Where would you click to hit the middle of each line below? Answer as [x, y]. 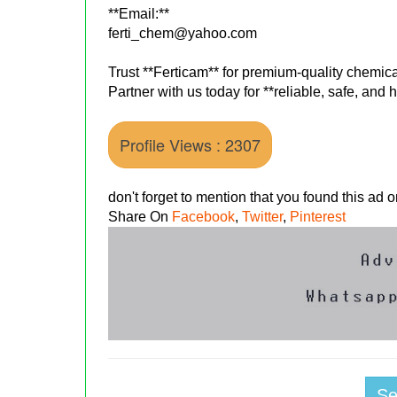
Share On [140, 216]
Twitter [263, 216]
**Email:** [139, 13]
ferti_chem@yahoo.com [183, 33]
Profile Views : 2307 [191, 144]
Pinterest [318, 216]
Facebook [204, 216]
